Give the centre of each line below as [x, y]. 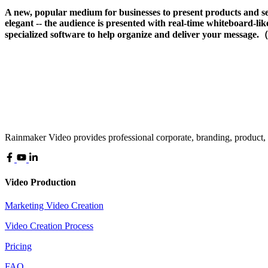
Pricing [18, 246]
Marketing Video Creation [54, 206]
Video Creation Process [49, 226]
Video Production [40, 182]
